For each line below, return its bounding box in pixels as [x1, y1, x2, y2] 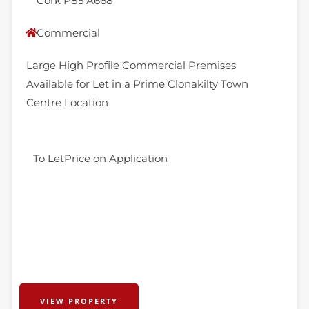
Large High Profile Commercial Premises [26, 59, 236, 72]
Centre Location [26, 96, 108, 109]
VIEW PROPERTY [39, 296, 118, 306]
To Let [32, 152, 64, 165]
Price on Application [63, 152, 168, 165]
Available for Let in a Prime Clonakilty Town [26, 77, 248, 90]
